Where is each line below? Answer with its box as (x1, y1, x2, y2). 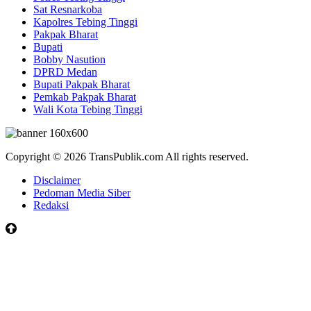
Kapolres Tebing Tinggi (33, 16, 137, 28)
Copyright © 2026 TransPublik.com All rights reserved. (6, 151, 249, 163)
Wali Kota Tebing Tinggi (33, 103, 142, 116)
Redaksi (33, 199, 69, 212)
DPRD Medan (33, 66, 97, 78)
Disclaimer (33, 174, 81, 187)
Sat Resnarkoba (33, 3, 102, 16)
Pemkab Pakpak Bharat (33, 91, 136, 103)
